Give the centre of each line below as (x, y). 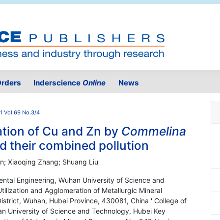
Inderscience (58, 83)
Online (94, 83)
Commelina (154, 131)
